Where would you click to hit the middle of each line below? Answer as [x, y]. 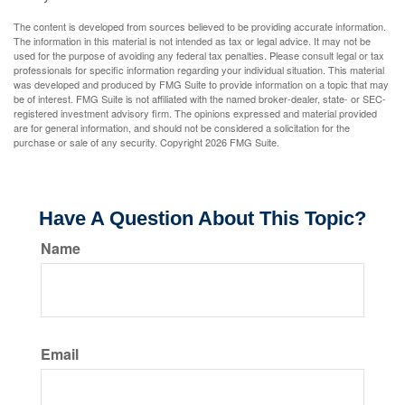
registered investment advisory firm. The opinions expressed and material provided [195, 113]
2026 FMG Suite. [242, 142]
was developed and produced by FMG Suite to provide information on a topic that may [201, 84]
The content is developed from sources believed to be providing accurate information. [200, 26]
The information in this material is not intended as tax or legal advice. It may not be [192, 41]
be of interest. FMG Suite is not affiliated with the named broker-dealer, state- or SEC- [200, 99]
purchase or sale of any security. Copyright [109, 142]
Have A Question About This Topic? [202, 218]
